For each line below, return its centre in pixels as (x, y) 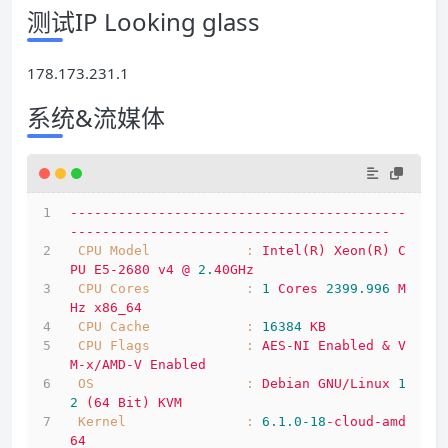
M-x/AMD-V (106, 365)
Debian (286, 384)
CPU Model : (166, 251)
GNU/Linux (354, 384)
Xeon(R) (362, 251)
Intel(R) (294, 251)
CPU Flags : (166, 346)
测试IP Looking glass (143, 22)
